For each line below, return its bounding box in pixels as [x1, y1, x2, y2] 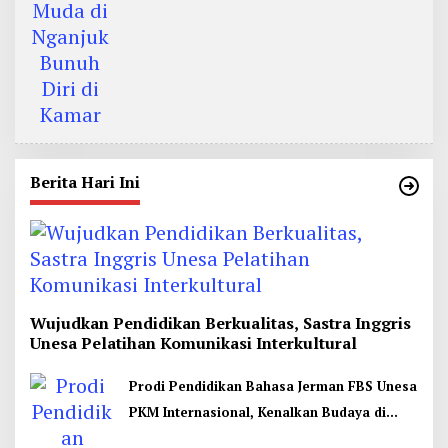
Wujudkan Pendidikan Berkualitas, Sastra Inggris [30, 312, 411, 334]
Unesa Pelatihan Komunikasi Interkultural [30, 332, 357, 354]
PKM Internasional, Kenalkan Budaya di [129, 403, 386, 421]
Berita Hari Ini [30, 171, 140, 193]
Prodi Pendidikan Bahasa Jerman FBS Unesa [129, 377, 417, 395]
